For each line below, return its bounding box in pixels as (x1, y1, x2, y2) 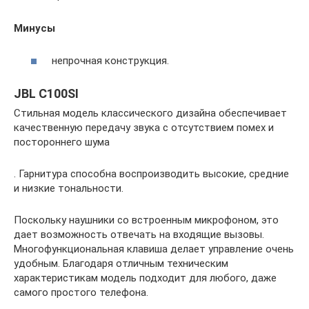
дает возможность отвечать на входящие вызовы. (14, 228, 264, 241)
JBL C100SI (14, 86, 79, 101)
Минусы (14, 22, 55, 34)
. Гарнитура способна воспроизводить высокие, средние (14, 167, 289, 180)
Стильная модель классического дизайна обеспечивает (14, 106, 287, 119)
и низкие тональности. (14, 181, 123, 195)
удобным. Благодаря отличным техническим (14, 257, 228, 270)
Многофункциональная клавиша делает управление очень (14, 242, 294, 255)
